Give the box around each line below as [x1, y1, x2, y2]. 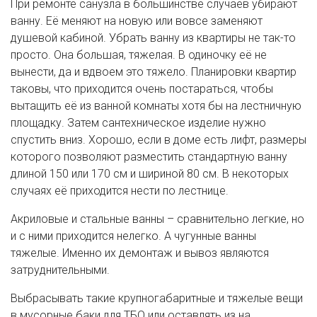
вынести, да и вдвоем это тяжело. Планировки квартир [11, 64, 296, 79]
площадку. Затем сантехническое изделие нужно [11, 115, 266, 129]
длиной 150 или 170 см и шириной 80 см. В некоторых [11, 166, 289, 180]
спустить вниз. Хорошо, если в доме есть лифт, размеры [11, 132, 306, 146]
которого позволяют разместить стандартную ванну [11, 149, 287, 163]
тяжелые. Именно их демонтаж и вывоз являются [11, 246, 269, 260]
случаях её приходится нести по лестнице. [11, 183, 229, 197]
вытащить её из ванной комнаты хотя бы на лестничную [11, 98, 301, 113]
